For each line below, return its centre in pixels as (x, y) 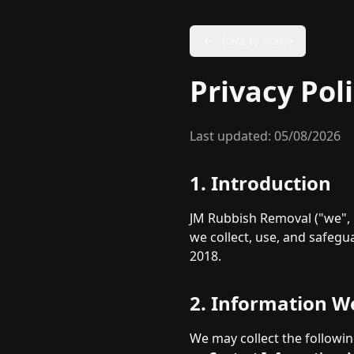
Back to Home (257, 41)
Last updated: (232, 136)
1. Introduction (260, 183)
